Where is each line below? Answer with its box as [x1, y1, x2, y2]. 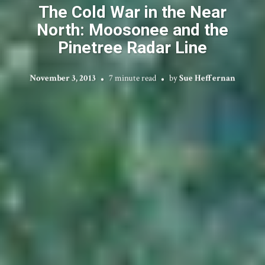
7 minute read [109, 72, 156, 83]
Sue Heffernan [179, 72, 235, 83]
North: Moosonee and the [37, 20, 228, 39]
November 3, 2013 [30, 72, 96, 83]
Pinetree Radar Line [58, 37, 207, 57]
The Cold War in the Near [38, 2, 227, 21]
